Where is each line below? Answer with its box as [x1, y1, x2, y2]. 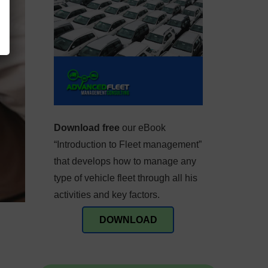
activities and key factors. [53, 190, 160, 200]
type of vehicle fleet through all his [53, 173, 197, 184]
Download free [53, 123, 120, 133]
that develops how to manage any [53, 156, 196, 167]
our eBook [119, 123, 166, 133]
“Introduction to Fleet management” [53, 139, 202, 150]
